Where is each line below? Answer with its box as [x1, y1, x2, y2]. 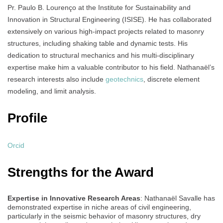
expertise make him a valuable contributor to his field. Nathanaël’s [7, 63, 215, 72]
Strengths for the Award [7, 165, 154, 180]
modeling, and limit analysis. [7, 87, 96, 96]
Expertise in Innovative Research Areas [7, 194, 140, 203]
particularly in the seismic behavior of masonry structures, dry [7, 212, 201, 221]
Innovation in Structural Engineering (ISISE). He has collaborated [7, 15, 212, 24]
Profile [7, 111, 47, 126]
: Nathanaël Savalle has [140, 194, 215, 203]
